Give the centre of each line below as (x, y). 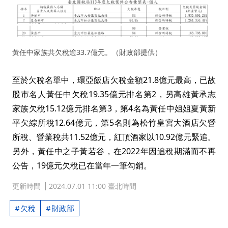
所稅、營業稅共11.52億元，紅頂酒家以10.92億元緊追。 (114, 137)
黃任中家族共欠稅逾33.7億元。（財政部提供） (87, 52)
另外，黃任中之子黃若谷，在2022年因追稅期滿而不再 (114, 151)
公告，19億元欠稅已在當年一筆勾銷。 (82, 165)
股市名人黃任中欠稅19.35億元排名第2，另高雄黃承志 (114, 94)
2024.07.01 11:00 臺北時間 (93, 186)
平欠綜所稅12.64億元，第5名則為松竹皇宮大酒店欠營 (114, 122)
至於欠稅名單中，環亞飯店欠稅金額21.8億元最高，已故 (114, 80)
